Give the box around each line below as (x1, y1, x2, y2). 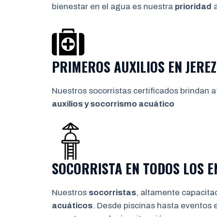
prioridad (175, 2, 212, 11)
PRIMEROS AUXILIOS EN (52, 56, 186, 77)
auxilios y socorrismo (52, 99, 139, 108)
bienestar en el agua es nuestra (52, 2, 175, 11)
